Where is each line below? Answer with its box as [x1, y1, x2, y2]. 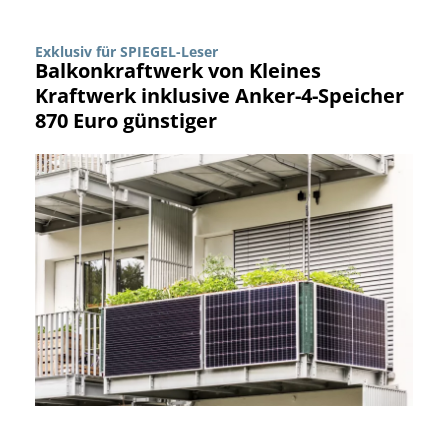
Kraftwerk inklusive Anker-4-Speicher [35, 82, 404, 110]
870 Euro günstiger [35, 107, 217, 135]
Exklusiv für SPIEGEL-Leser [35, 42, 218, 62]
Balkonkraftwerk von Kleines [35, 57, 321, 85]
